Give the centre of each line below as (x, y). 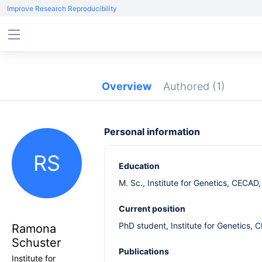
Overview (127, 86)
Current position (152, 208)
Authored (188, 86)
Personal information (152, 132)
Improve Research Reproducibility (62, 8)
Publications (144, 251)
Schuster (36, 243)
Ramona (34, 229)
